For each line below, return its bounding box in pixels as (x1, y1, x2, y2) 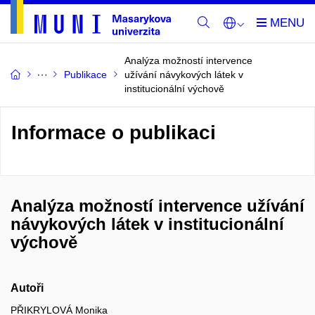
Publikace (64, 69, 107, 80)
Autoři (11, 282, 44, 294)
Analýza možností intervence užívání (11, 196, 304, 215)
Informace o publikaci (11, 122, 216, 143)
